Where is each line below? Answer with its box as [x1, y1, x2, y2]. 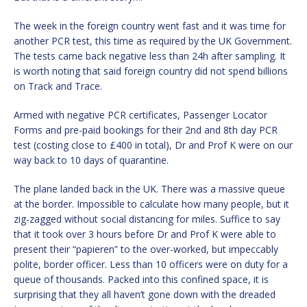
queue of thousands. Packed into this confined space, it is [14, 272, 269, 286]
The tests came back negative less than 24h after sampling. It [14, 49, 286, 62]
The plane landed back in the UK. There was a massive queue [14, 182, 285, 195]
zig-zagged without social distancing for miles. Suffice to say [14, 212, 280, 225]
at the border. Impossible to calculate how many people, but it [14, 197, 289, 210]
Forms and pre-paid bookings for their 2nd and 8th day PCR [14, 123, 278, 136]
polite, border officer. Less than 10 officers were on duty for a [14, 257, 288, 271]
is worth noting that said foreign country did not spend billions [14, 64, 288, 77]
